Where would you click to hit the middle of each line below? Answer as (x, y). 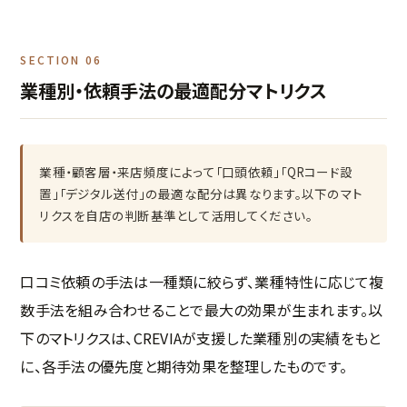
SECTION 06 (61, 59)
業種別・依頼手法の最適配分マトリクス (174, 90)
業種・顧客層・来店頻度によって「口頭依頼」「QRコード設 (196, 171)
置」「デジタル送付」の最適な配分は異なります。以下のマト (201, 193)
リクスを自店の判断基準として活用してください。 (176, 215)
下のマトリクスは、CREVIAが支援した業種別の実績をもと (201, 338)
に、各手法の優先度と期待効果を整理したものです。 (184, 366)
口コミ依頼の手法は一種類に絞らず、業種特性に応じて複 (202, 281)
